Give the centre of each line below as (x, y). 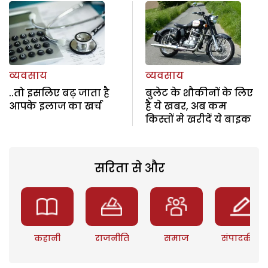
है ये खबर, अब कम (186, 106)
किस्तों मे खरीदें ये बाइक (198, 120)
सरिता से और (130, 168)
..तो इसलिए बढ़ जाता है (59, 93)
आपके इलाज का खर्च (55, 106)
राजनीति (112, 238)
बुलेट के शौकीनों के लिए (199, 93)
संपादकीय (241, 238)
